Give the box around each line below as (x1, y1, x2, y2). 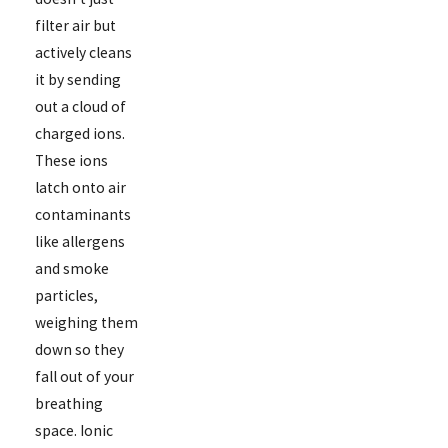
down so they (34, 339, 124, 359)
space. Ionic (34, 420, 113, 440)
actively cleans (34, 42, 132, 62)
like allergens (34, 231, 125, 251)
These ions (34, 150, 108, 170)
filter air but (34, 15, 116, 35)
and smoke (34, 258, 109, 278)
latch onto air (34, 177, 126, 197)
